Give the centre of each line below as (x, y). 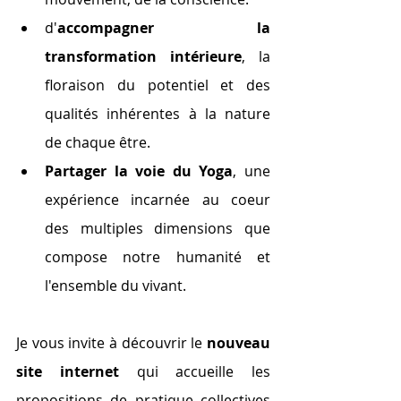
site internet (68, 371)
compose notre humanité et (158, 256)
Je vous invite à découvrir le (111, 342)
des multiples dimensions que (158, 228)
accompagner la (164, 27)
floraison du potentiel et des (158, 85)
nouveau (239, 342)
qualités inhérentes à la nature (158, 113)
